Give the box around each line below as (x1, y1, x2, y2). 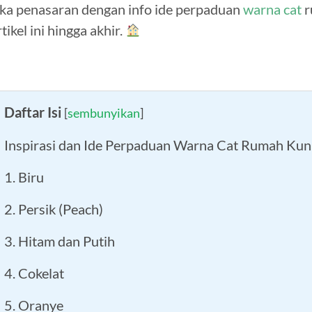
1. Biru (4, 168, 44, 185)
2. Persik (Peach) (4, 200, 103, 217)
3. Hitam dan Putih (4, 232, 115, 249)
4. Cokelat (4, 264, 64, 281)
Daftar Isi (4, 103, 61, 120)
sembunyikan (68, 104, 140, 120)
